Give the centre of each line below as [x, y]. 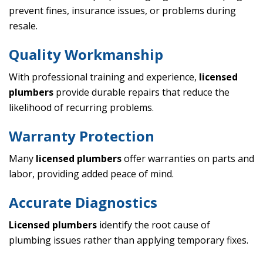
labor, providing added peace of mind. [91, 174]
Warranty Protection [82, 136]
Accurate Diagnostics [83, 203]
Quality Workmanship [86, 55]
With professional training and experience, [104, 77]
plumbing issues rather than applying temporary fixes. [129, 240]
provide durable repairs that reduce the [141, 92]
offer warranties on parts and [188, 159]
